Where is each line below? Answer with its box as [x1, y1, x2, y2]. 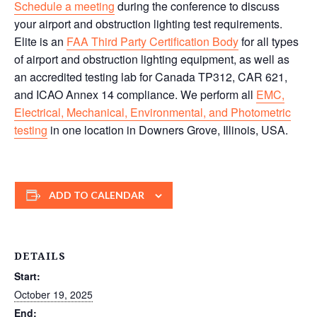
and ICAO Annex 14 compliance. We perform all [14, 86, 256, 103]
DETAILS [14, 248, 66, 263]
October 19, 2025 [14, 287, 93, 301]
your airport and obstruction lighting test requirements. [14, 15, 282, 32]
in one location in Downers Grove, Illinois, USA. [47, 121, 288, 138]
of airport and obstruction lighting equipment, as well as [14, 50, 289, 67]
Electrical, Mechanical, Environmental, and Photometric [14, 103, 291, 120]
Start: [14, 268, 40, 283]
